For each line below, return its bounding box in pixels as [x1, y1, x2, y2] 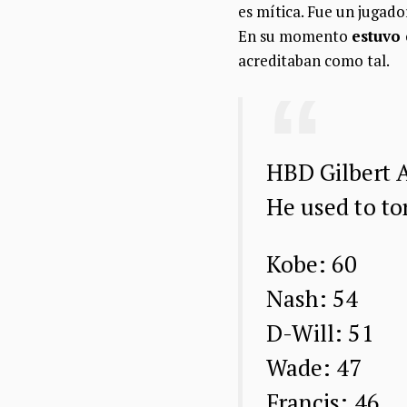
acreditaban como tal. [238, 49, 390, 71]
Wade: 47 [265, 352, 362, 383]
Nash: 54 [265, 283, 359, 314]
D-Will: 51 [265, 318, 374, 349]
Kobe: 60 [265, 249, 358, 280]
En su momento [238, 25, 352, 46]
